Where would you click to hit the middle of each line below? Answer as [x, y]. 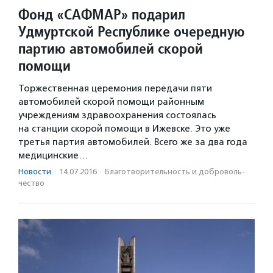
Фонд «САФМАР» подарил [102, 14]
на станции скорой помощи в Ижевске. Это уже [124, 129]
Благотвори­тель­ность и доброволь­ [175, 172]
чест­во [31, 183]
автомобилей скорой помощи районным [111, 102]
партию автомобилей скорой [111, 48]
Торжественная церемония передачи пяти [115, 88]
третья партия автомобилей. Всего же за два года [133, 142]
